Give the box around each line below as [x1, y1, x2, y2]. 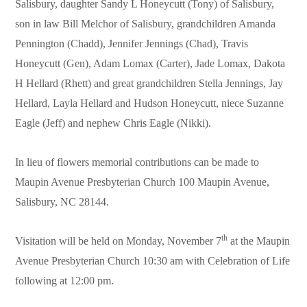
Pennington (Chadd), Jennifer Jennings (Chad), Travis [15, 38, 249, 50]
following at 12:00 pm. [15, 275, 114, 287]
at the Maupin [228, 235, 291, 247]
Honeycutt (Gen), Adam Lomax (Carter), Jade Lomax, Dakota [15, 58, 286, 70]
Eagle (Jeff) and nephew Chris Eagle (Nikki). [15, 117, 212, 130]
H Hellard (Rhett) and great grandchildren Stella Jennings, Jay [15, 77, 284, 90]
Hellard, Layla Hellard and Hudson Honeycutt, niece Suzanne [15, 97, 284, 110]
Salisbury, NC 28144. [15, 196, 110, 208]
